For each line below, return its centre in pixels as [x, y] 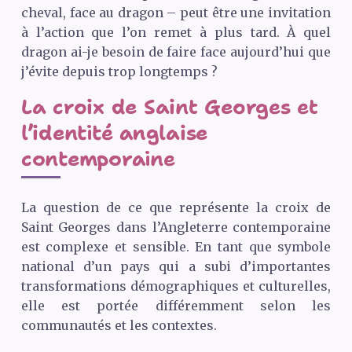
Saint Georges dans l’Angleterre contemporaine [176, 227]
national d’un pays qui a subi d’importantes [176, 267]
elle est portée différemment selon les [176, 306]
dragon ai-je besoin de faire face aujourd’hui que [176, 52]
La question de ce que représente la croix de [176, 208]
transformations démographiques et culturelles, [176, 286]
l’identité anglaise [114, 133]
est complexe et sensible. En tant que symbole [176, 247]
